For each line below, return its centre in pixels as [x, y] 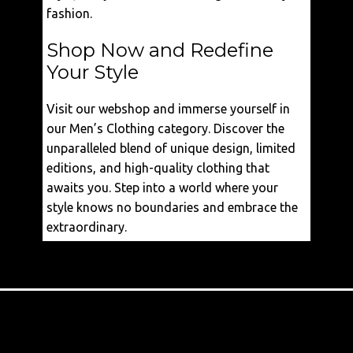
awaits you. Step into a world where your [162, 188]
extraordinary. [87, 227]
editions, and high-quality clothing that [158, 168]
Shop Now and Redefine [160, 50]
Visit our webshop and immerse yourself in [168, 109]
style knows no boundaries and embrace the [172, 207]
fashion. [69, 13]
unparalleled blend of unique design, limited [171, 148]
